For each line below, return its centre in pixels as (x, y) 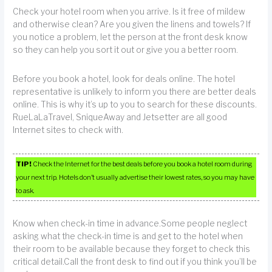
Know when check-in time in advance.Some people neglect (130, 223)
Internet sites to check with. (68, 130)
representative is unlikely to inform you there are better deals (135, 92)
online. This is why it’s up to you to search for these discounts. (135, 105)
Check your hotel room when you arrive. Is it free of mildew (129, 11)
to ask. (25, 190)
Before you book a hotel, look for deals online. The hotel (124, 79)
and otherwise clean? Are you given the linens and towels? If (132, 24)
